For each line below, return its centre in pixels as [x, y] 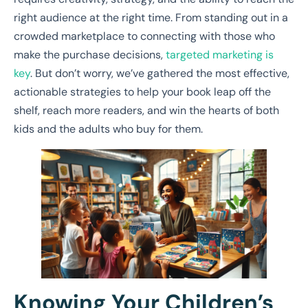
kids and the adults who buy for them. [108, 129]
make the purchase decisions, [88, 55]
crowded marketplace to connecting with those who [144, 36]
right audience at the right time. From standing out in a [151, 18]
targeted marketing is [218, 55]
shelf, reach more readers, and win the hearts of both [146, 111]
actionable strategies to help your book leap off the [142, 92]
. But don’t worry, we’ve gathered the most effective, [160, 74]
